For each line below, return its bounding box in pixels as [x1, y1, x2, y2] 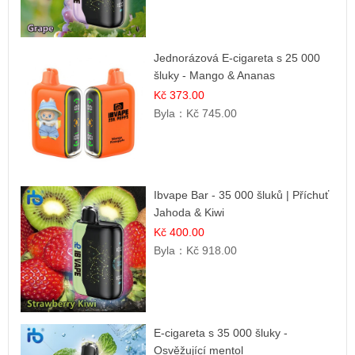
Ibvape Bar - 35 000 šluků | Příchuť [154, 189, 330, 202]
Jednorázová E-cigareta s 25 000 [154, 51, 321, 64]
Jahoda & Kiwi [154, 206, 225, 219]
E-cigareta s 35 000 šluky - [154, 326, 288, 339]
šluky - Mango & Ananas [154, 68, 276, 82]
